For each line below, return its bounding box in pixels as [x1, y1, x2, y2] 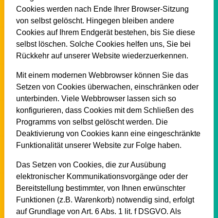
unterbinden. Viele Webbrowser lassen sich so [16, 94, 176, 103]
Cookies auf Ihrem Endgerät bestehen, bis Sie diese [16, 28, 195, 36]
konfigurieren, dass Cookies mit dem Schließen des [16, 106, 194, 114]
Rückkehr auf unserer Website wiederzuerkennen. [16, 51, 188, 60]
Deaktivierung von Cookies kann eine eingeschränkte [16, 129, 200, 138]
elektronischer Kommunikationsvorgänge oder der [16, 172, 188, 181]
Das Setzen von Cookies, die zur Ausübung [16, 160, 166, 169]
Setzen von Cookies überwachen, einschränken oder [16, 82, 199, 91]
